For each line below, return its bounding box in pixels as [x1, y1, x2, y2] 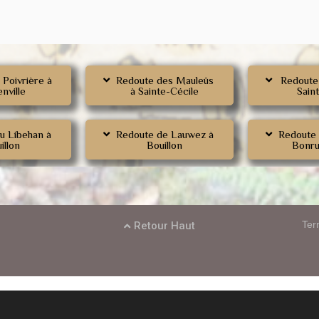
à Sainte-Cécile [130, 85, 199, 97]
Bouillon [147, 139, 182, 151]
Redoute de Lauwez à [115, 128, 214, 140]
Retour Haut [133, 219, 195, 232]
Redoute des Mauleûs [115, 74, 214, 86]
